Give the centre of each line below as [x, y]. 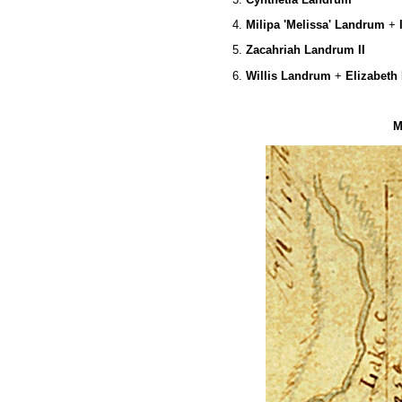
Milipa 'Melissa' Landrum [315, 24]
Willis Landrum [288, 75]
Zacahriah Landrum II [305, 50]
